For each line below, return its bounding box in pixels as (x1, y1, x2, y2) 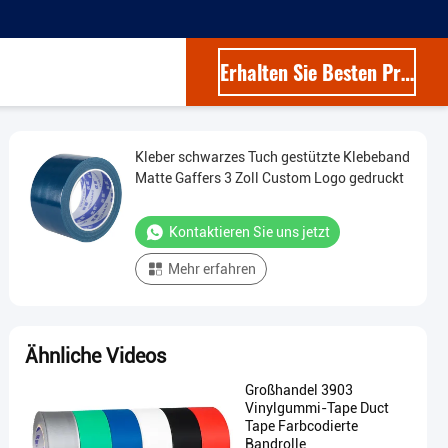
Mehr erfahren (168, 261, 256, 277)
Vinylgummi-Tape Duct (245, 400, 389, 416)
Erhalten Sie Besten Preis (401, 57, 414, 87)
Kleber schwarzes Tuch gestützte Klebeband (135, 149, 410, 165)
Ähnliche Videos (25, 344, 166, 368)
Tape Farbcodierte (245, 418, 358, 434)
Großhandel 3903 (245, 382, 353, 398)
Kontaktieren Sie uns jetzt (169, 224, 330, 240)
